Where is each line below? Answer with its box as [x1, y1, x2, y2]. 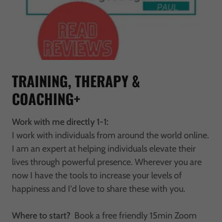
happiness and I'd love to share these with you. [12, 183, 187, 195]
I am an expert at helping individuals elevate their [12, 143, 196, 155]
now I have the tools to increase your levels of [12, 170, 182, 181]
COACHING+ [12, 88, 80, 110]
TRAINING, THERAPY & [12, 70, 140, 92]
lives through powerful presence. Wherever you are [12, 157, 202, 168]
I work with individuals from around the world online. [12, 130, 209, 141]
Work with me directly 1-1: [12, 116, 109, 128]
